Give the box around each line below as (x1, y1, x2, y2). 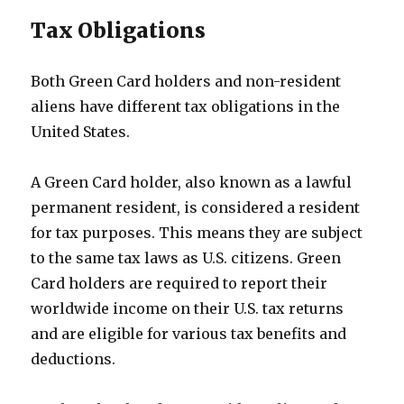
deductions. (31, 350, 116, 368)
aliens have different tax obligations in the (31, 97, 341, 115)
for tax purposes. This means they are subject (31, 224, 363, 242)
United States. (31, 123, 131, 141)
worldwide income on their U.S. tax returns (31, 299, 344, 317)
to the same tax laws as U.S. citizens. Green (31, 249, 342, 267)
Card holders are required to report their (31, 274, 328, 292)
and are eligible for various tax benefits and (31, 325, 347, 343)
